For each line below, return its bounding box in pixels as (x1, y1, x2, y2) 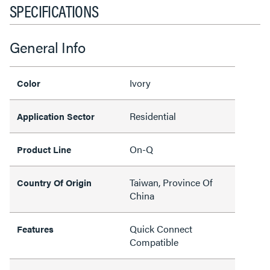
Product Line (17, 143, 71, 155)
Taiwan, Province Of (130, 175, 213, 189)
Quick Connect (130, 222, 192, 236)
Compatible (130, 235, 178, 249)
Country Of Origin (17, 176, 92, 189)
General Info (10, 37, 85, 57)
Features (17, 222, 54, 235)
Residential (130, 109, 176, 123)
